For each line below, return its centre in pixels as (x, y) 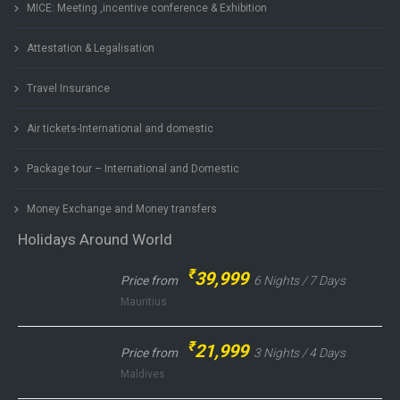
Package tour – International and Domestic (133, 169)
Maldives (143, 374)
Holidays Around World (95, 239)
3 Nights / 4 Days (300, 353)
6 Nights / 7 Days (300, 280)
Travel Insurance (68, 88)
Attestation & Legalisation (91, 48)
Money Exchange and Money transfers (122, 209)
